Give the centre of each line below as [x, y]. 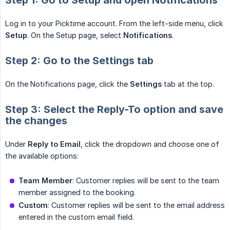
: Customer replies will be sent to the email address [136, 205]
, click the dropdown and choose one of [150, 144]
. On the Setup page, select [75, 35]
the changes [36, 121]
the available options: [42, 156]
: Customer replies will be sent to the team [146, 181]
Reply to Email [54, 144]
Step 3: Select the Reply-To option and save [114, 110]
